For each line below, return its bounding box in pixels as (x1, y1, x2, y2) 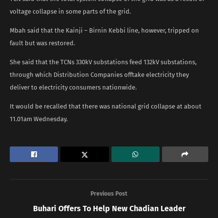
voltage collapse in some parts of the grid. (10, 8, 131, 16)
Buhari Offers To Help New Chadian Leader (33, 204, 185, 214)
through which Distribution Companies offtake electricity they (10, 71, 189, 79)
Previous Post (91, 190, 127, 198)
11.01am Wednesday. (10, 115, 68, 123)
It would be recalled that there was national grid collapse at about (10, 103, 201, 110)
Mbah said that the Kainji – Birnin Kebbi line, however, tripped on (10, 27, 199, 35)
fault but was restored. (10, 39, 75, 47)
